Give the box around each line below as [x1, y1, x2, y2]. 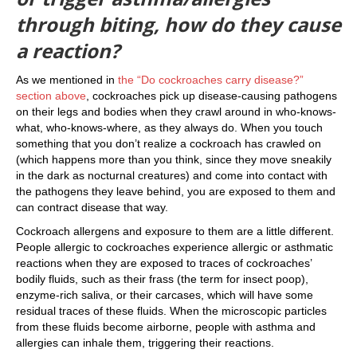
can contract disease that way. [16, 201, 171, 214]
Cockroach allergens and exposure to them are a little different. [16, 225, 334, 237]
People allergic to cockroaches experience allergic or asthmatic [16, 241, 333, 253]
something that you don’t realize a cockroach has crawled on [16, 137, 321, 150]
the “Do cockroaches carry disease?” [118, 73, 304, 86]
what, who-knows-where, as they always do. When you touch [16, 121, 323, 134]
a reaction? [16, 37, 120, 64]
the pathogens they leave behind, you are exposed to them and [16, 185, 335, 198]
